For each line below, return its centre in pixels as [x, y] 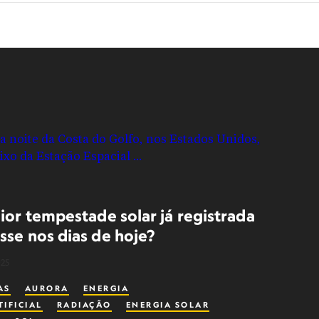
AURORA [47, 288]
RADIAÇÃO [84, 305]
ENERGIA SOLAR [168, 305]
